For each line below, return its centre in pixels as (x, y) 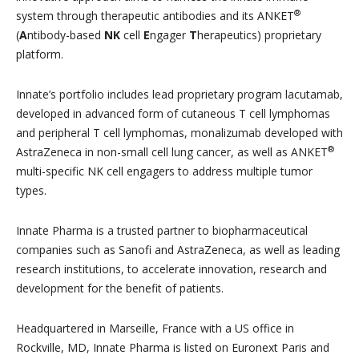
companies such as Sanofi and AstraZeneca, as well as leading (178, 250)
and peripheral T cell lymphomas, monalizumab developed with (179, 133)
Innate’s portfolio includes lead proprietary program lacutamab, (179, 95)
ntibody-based (66, 35)
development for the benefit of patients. (120, 288)
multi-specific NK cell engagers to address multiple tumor (164, 171)
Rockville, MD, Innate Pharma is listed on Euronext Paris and (173, 348)
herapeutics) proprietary (259, 35)
